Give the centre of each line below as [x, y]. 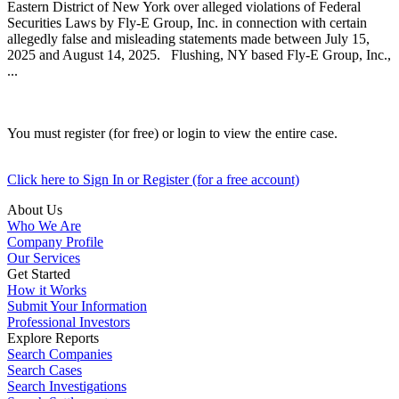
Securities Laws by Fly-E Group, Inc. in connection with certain [187, 22]
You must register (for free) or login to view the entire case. [172, 133]
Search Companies [60, 354]
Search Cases [45, 370]
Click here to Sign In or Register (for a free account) [153, 179]
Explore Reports [53, 338]
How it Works [47, 289]
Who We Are [44, 225]
